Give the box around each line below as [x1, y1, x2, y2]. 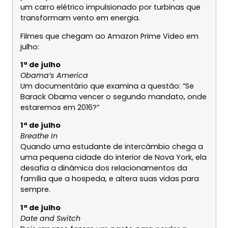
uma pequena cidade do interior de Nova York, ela [20, 152, 207, 163]
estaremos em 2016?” [20, 102, 99, 113]
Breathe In [20, 131, 58, 141]
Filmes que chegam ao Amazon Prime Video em [20, 31, 198, 41]
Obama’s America [20, 70, 88, 81]
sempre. [20, 184, 50, 195]
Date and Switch [20, 213, 80, 223]
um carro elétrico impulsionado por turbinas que [20, 2, 201, 13]
